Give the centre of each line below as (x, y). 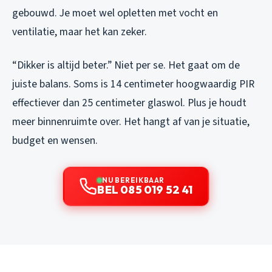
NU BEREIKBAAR (133, 180)
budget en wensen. (55, 140)
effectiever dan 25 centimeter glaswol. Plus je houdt (129, 103)
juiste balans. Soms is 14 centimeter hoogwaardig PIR (133, 84)
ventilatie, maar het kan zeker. (80, 32)
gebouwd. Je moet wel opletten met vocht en (115, 13)
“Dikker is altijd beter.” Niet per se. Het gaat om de (126, 65)
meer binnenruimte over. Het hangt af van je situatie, (131, 121)
